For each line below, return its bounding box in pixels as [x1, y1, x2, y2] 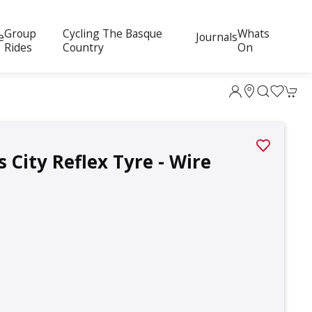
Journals [196, 29, 238, 45]
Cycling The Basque [62, 26, 162, 41]
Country [62, 40, 104, 55]
